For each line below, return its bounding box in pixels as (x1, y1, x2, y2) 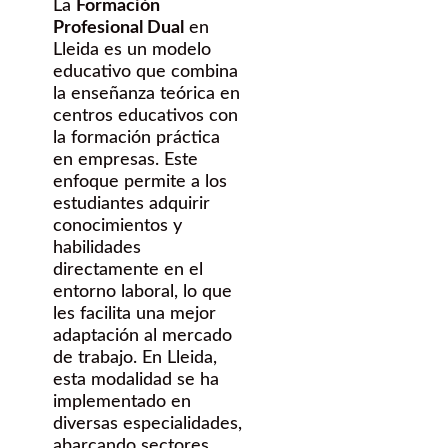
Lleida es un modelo (53, 40, 211, 59)
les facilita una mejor (53, 304, 216, 323)
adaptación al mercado (53, 326, 232, 345)
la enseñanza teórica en (53, 84, 240, 103)
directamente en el (53, 260, 203, 279)
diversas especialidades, (53, 414, 242, 433)
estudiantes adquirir (53, 194, 210, 213)
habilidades (53, 238, 141, 257)
